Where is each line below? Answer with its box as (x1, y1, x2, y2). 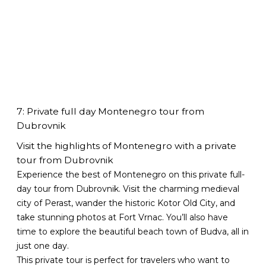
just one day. (17, 240, 69, 252)
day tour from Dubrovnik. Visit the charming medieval (17, 183, 240, 195)
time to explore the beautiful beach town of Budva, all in (17, 226, 249, 237)
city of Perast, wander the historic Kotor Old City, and (17, 198, 236, 209)
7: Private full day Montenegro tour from (17, 105, 205, 117)
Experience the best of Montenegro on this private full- (17, 169, 245, 180)
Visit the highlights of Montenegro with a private (17, 140, 237, 152)
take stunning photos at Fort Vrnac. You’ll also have (17, 212, 229, 223)
